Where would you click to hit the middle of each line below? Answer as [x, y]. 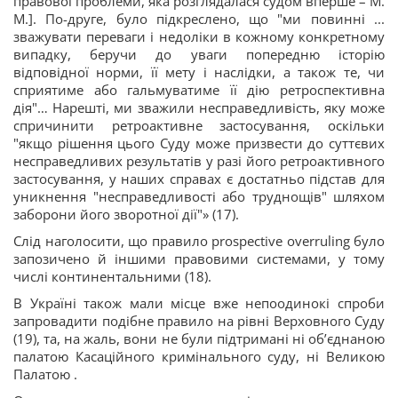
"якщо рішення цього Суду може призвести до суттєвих [199, 143]
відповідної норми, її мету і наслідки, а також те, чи [199, 72]
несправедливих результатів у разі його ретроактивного [199, 161]
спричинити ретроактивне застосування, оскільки [199, 125]
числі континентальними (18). [112, 276]
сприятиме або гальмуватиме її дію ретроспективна [199, 90]
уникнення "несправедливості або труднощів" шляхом [199, 196]
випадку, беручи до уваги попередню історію [199, 54]
